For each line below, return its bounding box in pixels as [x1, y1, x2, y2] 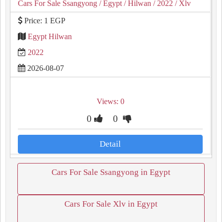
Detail [100, 139, 121, 149]
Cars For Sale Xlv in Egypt [64, 199, 158, 209]
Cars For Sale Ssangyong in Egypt [52, 167, 170, 177]
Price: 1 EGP [22, 16, 65, 25]
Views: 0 [96, 97, 124, 106]
